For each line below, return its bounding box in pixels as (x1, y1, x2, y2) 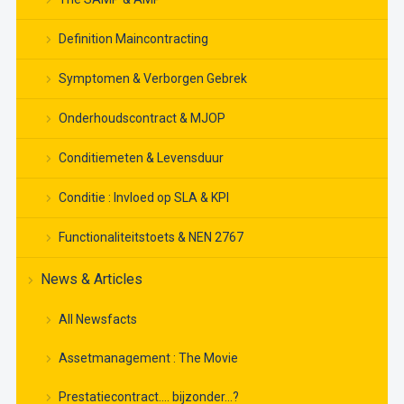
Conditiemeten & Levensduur (58, 150, 224, 165)
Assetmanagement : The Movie (58, 350, 238, 365)
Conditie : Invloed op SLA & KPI (58, 189, 229, 205)
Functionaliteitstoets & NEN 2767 (58, 229, 243, 244)
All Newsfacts (58, 311, 137, 326)
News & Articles (40, 270, 142, 288)
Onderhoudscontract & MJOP (58, 110, 225, 125)
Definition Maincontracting (58, 31, 208, 46)
